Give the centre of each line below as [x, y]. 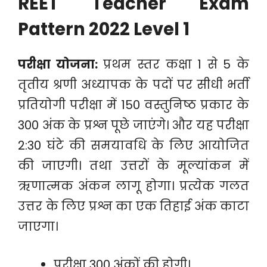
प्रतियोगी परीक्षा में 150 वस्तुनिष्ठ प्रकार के [133, 105]
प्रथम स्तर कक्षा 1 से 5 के [173, 64]
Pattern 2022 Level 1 [104, 29]
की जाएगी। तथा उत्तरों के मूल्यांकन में [133, 166]
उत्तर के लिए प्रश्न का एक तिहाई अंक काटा [133, 206]
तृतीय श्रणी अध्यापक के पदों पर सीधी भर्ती [133, 85]
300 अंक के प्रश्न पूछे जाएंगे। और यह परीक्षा [133, 125]
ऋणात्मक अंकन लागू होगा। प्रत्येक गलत [133, 186]
